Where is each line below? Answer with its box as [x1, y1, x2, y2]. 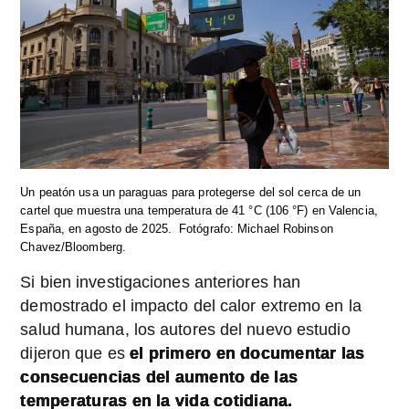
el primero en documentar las [129, 343, 365, 362]
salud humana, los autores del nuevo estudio [20, 320, 351, 339]
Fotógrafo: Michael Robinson [179, 221, 333, 236]
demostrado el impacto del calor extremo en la [20, 296, 362, 315]
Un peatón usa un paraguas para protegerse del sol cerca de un [20, 184, 362, 199]
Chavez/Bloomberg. [20, 239, 127, 254]
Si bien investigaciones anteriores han [20, 272, 301, 291]
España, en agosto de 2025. [20, 221, 176, 236]
